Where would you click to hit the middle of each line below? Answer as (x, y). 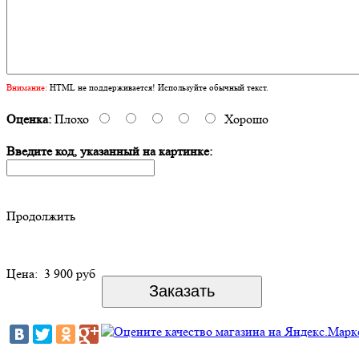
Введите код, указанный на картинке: (109, 151)
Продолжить (41, 216)
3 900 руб (70, 273)
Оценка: (29, 119)
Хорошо (246, 119)
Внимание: (27, 87)
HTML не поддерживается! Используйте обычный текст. (158, 87)
